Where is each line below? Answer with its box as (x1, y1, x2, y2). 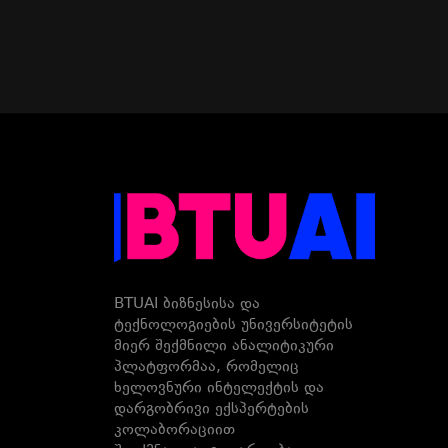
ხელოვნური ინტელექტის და (114, 377, 324, 400)
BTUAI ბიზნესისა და (114, 293, 260, 316)
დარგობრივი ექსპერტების (114, 398, 309, 421)
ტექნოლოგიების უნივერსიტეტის (114, 314, 353, 337)
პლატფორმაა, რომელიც (114, 356, 299, 379)
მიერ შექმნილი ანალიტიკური (114, 335, 334, 358)
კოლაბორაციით (114, 419, 235, 442)
